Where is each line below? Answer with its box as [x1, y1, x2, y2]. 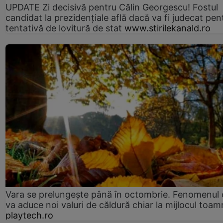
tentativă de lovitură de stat [5, 23, 122, 34]
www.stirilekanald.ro [124, 23, 211, 34]
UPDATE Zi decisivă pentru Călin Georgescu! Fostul [5, 2, 218, 13]
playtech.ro [5, 210, 53, 221]
